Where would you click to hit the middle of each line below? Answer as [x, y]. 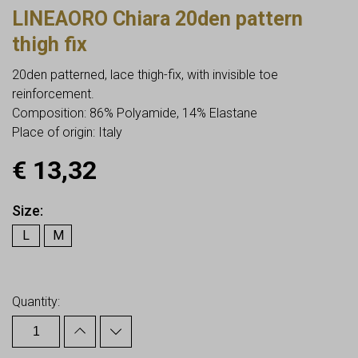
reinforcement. [53, 93]
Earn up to [50, 267]
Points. [131, 267]
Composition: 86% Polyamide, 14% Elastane [135, 113]
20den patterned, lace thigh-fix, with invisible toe [145, 74]
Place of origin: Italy [67, 132]
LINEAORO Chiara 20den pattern [157, 18]
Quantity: [36, 301]
